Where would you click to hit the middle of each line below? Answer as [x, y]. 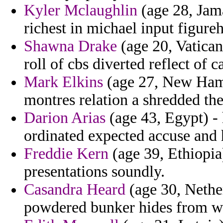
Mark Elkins [63, 82]
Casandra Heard [75, 190]
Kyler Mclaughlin [81, 10]
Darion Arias [65, 118]
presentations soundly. [94, 172]
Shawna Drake [70, 46]
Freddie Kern [66, 154]
